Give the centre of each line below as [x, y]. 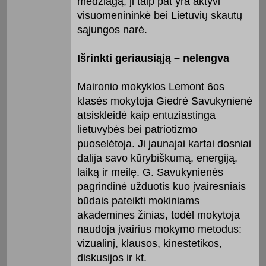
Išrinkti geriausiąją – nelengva [153, 58]
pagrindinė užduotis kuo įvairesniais [161, 187]
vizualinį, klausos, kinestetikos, [149, 244]
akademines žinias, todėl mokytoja [158, 215]
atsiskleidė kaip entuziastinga [146, 115]
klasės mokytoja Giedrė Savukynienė [164, 101]
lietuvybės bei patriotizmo [137, 130]
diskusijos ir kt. [112, 258]
